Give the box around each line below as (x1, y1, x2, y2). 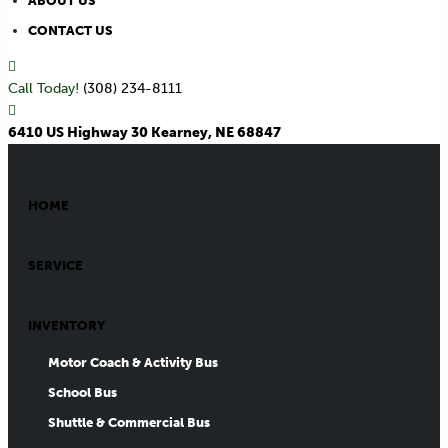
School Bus (48, 384, 117, 400)
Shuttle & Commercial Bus (48, 414, 210, 430)
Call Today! (8, 79, 83, 97)
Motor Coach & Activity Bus (48, 354, 218, 370)
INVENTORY (28, 317, 105, 333)
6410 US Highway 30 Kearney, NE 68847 (8, 123, 281, 141)
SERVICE (28, 257, 83, 273)
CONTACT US (28, 22, 113, 38)
